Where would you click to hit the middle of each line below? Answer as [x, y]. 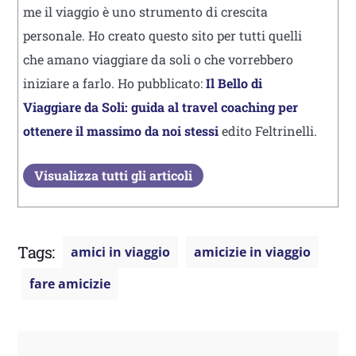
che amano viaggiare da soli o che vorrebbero [158, 59]
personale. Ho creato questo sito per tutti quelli [163, 35]
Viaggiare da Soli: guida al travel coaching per [161, 106]
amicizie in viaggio [252, 252]
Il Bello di [234, 83]
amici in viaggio [120, 252]
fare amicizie [70, 283]
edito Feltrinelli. [268, 130]
